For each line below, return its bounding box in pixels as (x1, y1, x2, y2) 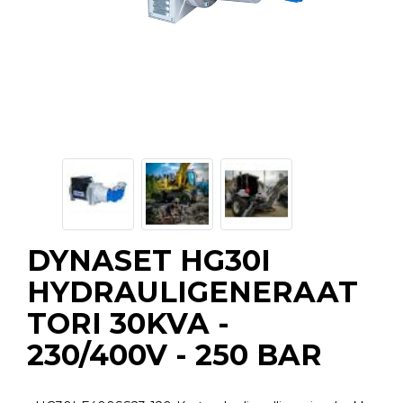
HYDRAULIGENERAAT (27, 274, 358, 310)
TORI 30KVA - (27, 306, 229, 342)
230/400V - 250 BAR (27, 337, 322, 373)
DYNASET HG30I (27, 243, 271, 279)
